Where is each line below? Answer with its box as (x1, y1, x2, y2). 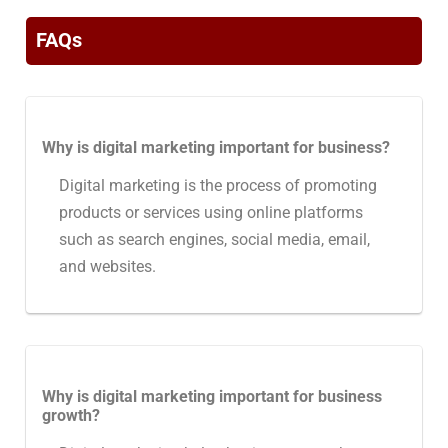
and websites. (58, 257, 156, 277)
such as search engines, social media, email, (58, 230, 370, 250)
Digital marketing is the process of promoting (58, 176, 377, 196)
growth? (42, 406, 101, 425)
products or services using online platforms (58, 203, 363, 223)
